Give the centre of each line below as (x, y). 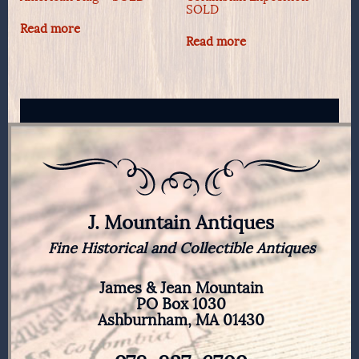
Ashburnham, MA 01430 (181, 321)
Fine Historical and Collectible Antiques (181, 249)
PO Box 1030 (181, 305)
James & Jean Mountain (181, 288)
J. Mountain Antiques (181, 223)
